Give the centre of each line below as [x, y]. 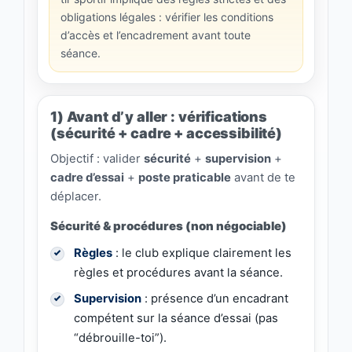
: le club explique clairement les [202, 253]
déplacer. [76, 197]
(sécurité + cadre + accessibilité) [166, 134]
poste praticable [185, 178]
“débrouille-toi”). [120, 338]
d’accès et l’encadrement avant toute [156, 35]
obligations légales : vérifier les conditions [167, 17]
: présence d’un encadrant [215, 299]
